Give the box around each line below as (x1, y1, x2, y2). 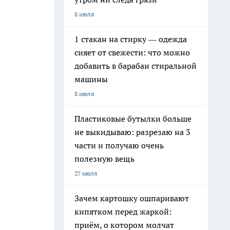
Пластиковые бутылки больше (74, 113, 191, 124)
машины (74, 74, 108, 84)
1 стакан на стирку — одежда (74, 34, 187, 44)
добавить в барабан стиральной (74, 61, 197, 71)
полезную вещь (74, 154, 135, 164)
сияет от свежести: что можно (74, 47, 190, 57)
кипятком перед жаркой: (74, 206, 171, 217)
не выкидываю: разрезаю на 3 (74, 127, 190, 137)
